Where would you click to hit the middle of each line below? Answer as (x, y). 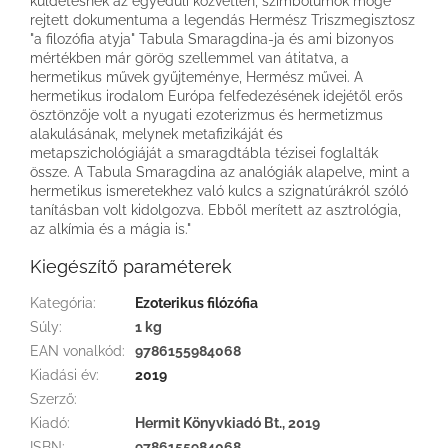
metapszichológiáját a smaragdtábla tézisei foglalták (204, 152)
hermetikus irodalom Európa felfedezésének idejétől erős (216, 95)
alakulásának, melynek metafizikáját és (156, 133)
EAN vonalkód (76, 350)
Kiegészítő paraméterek (131, 266)
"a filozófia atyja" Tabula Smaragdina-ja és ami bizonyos (212, 38)
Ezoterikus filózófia (196, 302)
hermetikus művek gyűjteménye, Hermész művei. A (196, 76)
